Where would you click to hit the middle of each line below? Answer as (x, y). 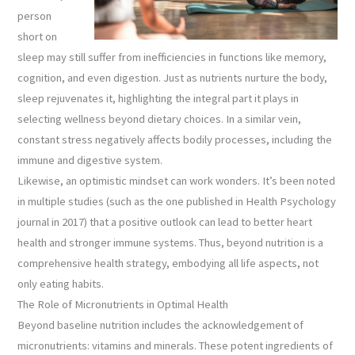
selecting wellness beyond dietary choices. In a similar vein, (160, 118)
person (35, 15)
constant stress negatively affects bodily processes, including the (175, 139)
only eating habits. (61, 283)
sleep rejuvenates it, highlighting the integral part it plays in (158, 98)
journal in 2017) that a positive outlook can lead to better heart (165, 221)
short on (38, 36)
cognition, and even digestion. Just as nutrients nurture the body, (173, 77)
